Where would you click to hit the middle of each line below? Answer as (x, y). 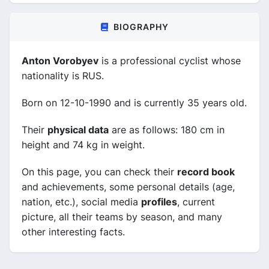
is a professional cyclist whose (170, 61)
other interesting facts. (73, 232)
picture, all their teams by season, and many (122, 217)
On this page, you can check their (99, 172)
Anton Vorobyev (60, 61)
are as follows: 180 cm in (167, 130)
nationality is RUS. (63, 76)
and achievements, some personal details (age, (128, 187)
